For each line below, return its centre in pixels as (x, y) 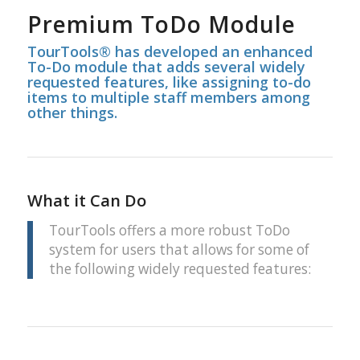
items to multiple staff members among (168, 97)
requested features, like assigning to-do (169, 82)
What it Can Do (86, 200)
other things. (72, 112)
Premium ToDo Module (161, 24)
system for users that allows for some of (179, 250)
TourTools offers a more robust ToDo (169, 231)
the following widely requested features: (180, 269)
